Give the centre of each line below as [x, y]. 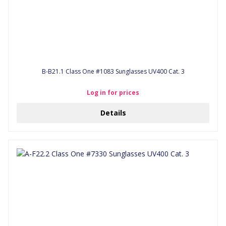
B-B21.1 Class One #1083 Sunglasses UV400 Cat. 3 [113, 71]
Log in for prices [113, 93]
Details [113, 113]
